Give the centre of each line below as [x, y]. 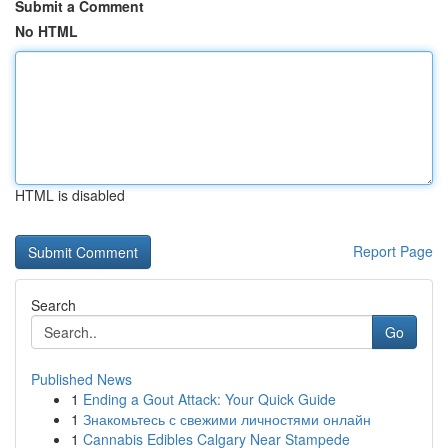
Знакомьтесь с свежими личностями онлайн [227, 419]
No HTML [46, 31]
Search [53, 305]
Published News [81, 379]
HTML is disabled [70, 195]
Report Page [393, 251]
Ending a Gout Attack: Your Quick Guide [209, 399]
